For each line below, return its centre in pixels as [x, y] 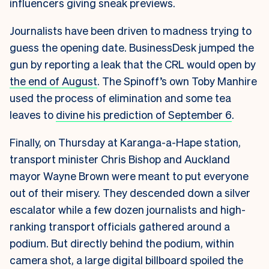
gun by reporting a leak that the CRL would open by [133, 64]
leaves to [33, 114]
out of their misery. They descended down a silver [130, 192]
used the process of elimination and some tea [120, 97]
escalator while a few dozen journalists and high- [128, 209]
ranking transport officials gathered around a [120, 226]
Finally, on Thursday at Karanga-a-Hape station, [125, 142]
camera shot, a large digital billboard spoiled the [126, 259]
